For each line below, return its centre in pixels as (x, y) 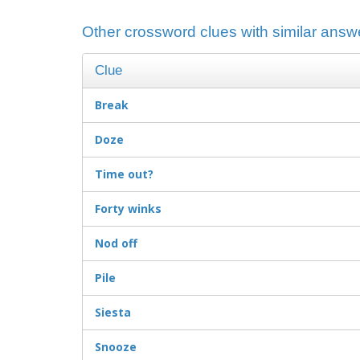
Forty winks (128, 209)
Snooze (116, 347)
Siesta (113, 313)
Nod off (116, 243)
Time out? (124, 174)
